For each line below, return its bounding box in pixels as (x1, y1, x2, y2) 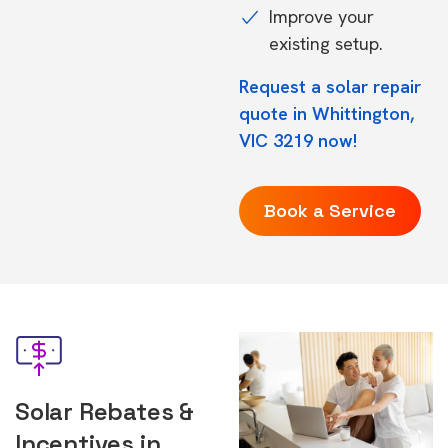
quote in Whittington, (239, 102, 414, 125)
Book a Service (264, 199, 396, 222)
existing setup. (269, 32, 383, 55)
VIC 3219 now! (239, 129, 357, 152)
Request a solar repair (239, 75, 421, 98)
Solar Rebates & (15, 396, 194, 427)
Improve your (269, 5, 374, 28)
